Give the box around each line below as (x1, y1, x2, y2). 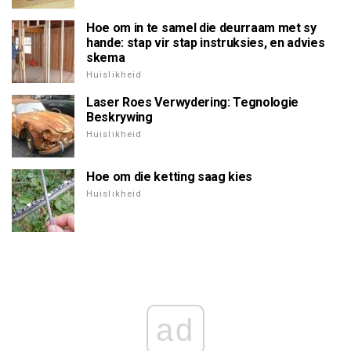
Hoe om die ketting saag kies (86, 169, 253, 185)
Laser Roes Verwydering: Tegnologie (86, 95, 299, 110)
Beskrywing (86, 110, 153, 125)
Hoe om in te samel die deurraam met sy (86, 20, 317, 36)
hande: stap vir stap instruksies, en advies (86, 35, 325, 51)
